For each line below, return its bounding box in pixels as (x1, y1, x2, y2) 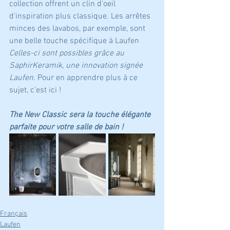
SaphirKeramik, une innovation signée (9, 61, 145, 71)
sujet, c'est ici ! (9, 85, 61, 96)
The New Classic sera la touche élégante (9, 110, 152, 121)
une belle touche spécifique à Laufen (9, 36, 139, 47)
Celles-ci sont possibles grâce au (9, 48, 126, 59)
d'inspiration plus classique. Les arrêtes (9, 11, 152, 22)
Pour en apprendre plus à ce (35, 73, 140, 84)
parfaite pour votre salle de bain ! (9, 122, 123, 133)
